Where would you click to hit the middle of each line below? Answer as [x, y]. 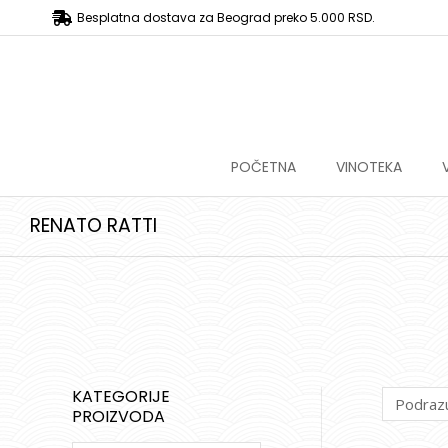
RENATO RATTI [93, 225]
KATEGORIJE [121, 396]
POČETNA [263, 167]
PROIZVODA [118, 416]
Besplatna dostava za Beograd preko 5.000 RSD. [226, 17]
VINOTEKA [368, 167]
